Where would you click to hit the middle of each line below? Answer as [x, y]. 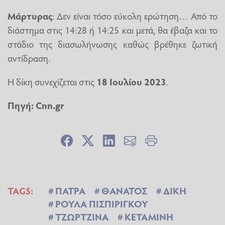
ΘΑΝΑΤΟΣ [124, 191]
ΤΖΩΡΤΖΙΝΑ [82, 217]
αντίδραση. [29, 58]
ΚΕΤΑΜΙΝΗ [149, 217]
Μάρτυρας [30, 15]
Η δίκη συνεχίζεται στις [52, 82]
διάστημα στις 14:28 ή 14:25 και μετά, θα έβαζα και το [113, 29]
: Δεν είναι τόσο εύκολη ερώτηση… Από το [135, 15]
